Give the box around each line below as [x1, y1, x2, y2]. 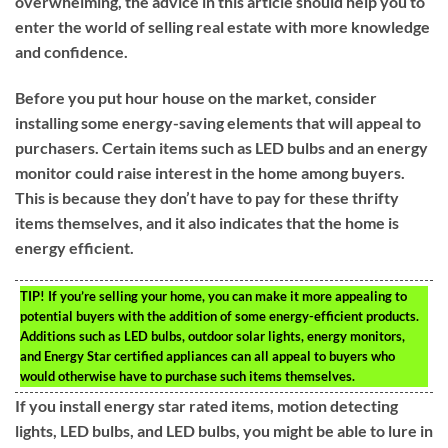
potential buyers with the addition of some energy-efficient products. [20, 308, 419, 325]
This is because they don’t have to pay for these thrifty [15, 187, 399, 207]
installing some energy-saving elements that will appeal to [15, 112, 421, 132]
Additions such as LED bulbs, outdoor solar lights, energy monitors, [20, 328, 405, 345]
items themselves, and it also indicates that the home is [15, 212, 399, 232]
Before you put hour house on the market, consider [15, 87, 377, 107]
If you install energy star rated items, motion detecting [15, 396, 398, 416]
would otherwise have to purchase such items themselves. [20, 368, 355, 385]
